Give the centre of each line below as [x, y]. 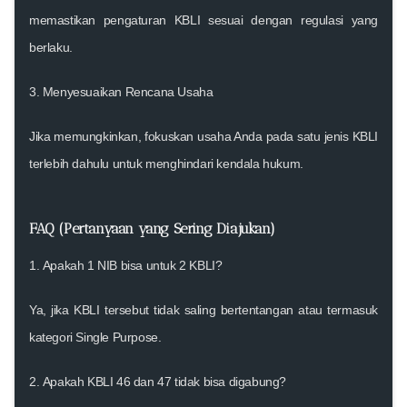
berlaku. [51, 47]
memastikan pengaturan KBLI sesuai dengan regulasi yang [203, 20]
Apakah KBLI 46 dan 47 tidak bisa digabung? [164, 381]
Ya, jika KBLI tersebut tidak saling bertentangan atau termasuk [203, 309]
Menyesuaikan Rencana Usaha [128, 91]
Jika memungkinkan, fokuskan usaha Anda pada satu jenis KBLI [203, 136]
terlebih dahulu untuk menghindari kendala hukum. [166, 163]
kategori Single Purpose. [95, 337]
